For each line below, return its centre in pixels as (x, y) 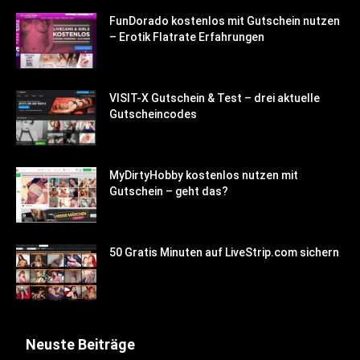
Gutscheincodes (153, 115)
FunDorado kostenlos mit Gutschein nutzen (225, 21)
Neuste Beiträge (80, 345)
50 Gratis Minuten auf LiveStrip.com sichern (224, 253)
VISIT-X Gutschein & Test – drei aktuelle (215, 98)
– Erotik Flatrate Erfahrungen (187, 37)
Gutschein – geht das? (169, 192)
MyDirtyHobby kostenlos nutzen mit (204, 176)
